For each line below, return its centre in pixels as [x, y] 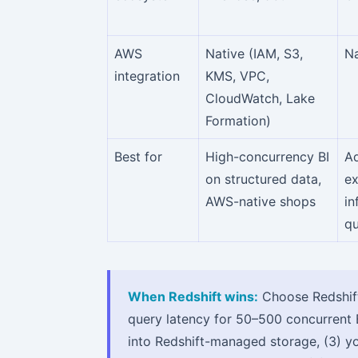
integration [147, 76]
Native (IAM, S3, [254, 53]
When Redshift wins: [193, 296]
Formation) [238, 120]
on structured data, [263, 179]
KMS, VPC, [237, 76]
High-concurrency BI [267, 156]
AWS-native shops [261, 201]
